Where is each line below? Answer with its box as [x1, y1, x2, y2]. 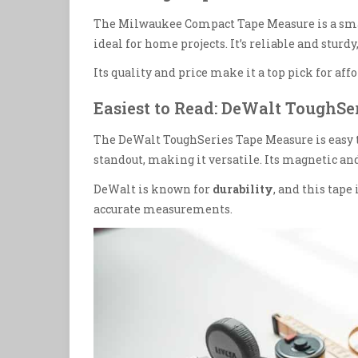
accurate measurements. [93, 201, 233, 217]
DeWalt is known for [93, 181, 213, 197]
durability [213, 181, 273, 197]
